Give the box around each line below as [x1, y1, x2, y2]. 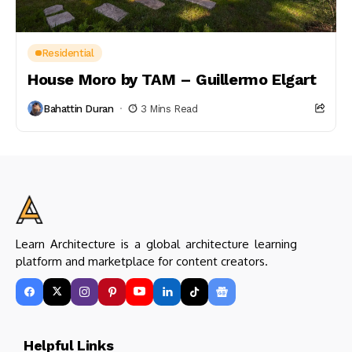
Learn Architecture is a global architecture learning [16, 236, 297, 251]
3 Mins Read [140, 102, 198, 115]
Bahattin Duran [43, 102, 114, 115]
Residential [41, 47, 94, 59]
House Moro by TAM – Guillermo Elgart [27, 70, 317, 89]
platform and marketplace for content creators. [16, 253, 268, 269]
